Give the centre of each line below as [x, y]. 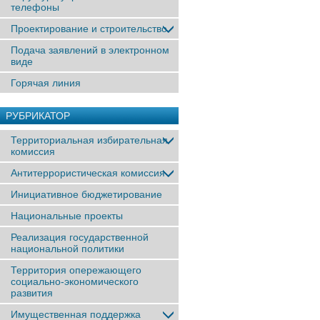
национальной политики [67, 249]
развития [32, 293]
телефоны [35, 7]
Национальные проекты [67, 216]
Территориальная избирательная [89, 140]
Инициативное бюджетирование [86, 194]
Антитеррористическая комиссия [88, 173]
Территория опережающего [76, 270]
